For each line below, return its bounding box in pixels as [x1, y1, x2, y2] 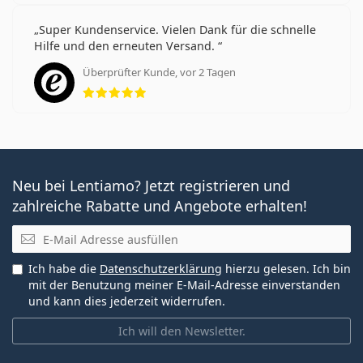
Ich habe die [28, 261, 100, 277]
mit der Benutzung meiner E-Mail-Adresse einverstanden [28, 277, 340, 293]
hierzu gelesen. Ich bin [222, 261, 351, 277]
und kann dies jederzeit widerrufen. [28, 293, 225, 310]
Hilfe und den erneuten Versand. [34, 37, 218, 53]
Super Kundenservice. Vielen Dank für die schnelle [39, 21, 316, 37]
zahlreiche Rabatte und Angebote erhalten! [12, 195, 307, 216]
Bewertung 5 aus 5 [145, 74, 259, 92]
